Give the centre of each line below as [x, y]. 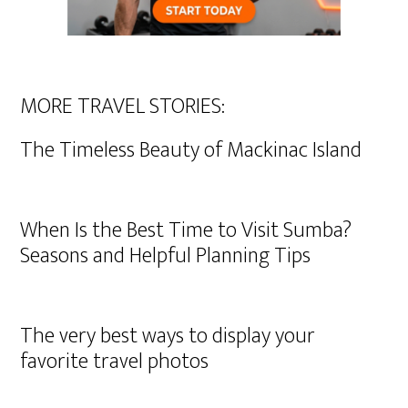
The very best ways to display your [168, 336]
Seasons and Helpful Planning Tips [166, 256]
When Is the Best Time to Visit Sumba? [186, 230]
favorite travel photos [115, 362]
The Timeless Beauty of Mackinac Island [191, 150]
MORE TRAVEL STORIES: [123, 107]
